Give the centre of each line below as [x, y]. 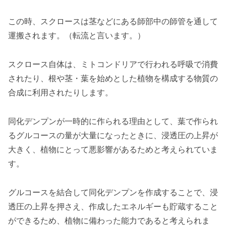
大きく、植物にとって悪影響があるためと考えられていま [113, 150]
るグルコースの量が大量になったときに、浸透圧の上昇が [113, 135]
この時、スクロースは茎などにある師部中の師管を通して [113, 21]
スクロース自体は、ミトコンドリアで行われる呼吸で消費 [113, 64]
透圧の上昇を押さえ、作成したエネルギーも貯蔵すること [113, 206]
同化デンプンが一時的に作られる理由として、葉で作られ [113, 121]
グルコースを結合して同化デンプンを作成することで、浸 [113, 192]
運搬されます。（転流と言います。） [77, 36]
